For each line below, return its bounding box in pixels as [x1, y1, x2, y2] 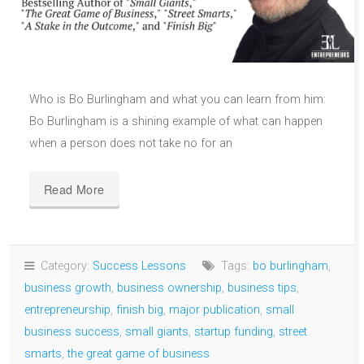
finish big [116, 302, 163, 317]
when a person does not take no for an [29, 136, 232, 150]
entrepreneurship [24, 302, 110, 317]
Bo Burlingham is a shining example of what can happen [29, 114, 323, 128]
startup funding [194, 324, 273, 339]
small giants [125, 324, 188, 339]
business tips [227, 280, 297, 295]
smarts [24, 346, 62, 361]
